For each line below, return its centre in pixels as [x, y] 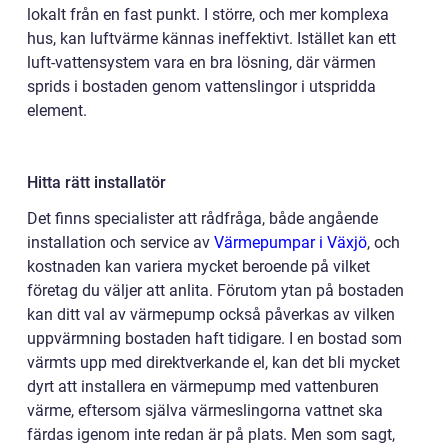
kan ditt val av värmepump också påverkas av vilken [211, 315]
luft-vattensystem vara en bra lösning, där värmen [201, 63]
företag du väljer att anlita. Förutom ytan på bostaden [215, 291]
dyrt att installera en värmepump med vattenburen [203, 387]
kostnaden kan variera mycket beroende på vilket [198, 267]
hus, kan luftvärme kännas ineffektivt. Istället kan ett [211, 39]
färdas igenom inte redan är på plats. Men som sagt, [211, 435]
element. [57, 111]
